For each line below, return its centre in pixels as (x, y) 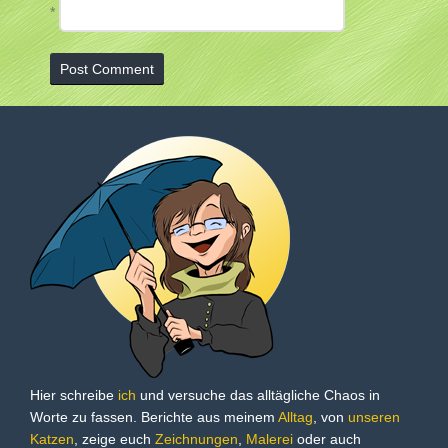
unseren (374, 416)
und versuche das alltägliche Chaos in (258, 394)
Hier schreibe (74, 394)
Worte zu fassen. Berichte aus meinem (154, 416)
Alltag (295, 416)
